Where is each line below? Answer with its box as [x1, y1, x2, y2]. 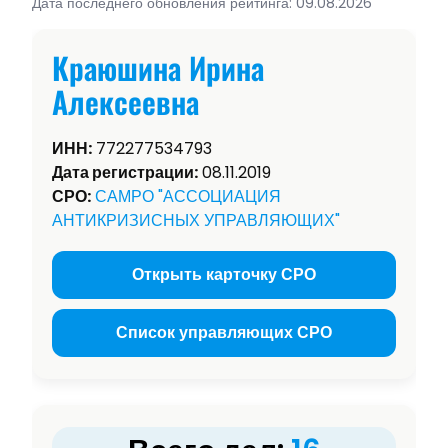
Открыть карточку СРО [132, 263, 316, 287]
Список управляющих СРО [116, 321, 332, 345]
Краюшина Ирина [52, 45, 264, 91]
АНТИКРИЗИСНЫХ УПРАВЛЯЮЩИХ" [52, 209, 340, 233]
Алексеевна [52, 79, 199, 125]
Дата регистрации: [52, 161, 198, 185]
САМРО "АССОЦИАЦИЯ [95, 185, 281, 209]
